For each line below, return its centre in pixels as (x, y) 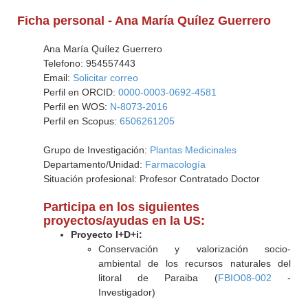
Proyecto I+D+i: (106, 234)
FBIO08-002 (244, 278)
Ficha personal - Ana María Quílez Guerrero (144, 21)
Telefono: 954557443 (89, 63)
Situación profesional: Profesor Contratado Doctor (151, 179)
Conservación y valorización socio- (194, 249)
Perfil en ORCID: (80, 92)
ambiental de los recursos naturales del (194, 263)
